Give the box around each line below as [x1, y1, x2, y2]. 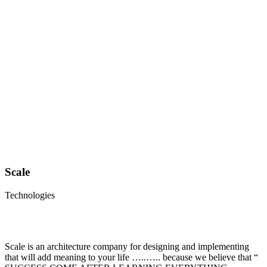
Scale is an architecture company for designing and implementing [5, 241, 249, 252]
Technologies [5, 190, 55, 201]
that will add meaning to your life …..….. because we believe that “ [5, 252, 258, 263]
